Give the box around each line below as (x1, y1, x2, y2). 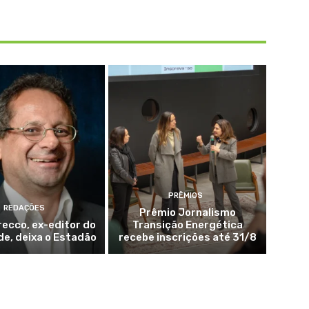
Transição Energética (132, 218, 243, 231)
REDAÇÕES (3, 203, 46, 212)
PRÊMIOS (168, 190, 203, 200)
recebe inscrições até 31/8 (118, 230, 257, 243)
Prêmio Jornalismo (139, 206, 236, 219)
